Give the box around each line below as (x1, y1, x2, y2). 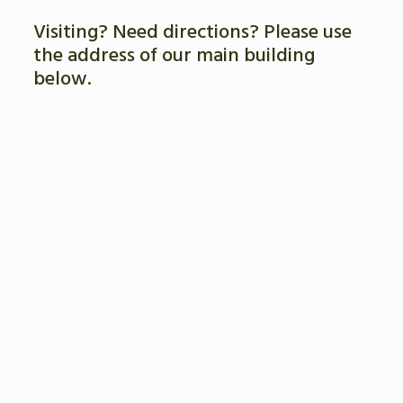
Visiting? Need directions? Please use (32, 14, 352, 45)
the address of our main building (32, 38, 315, 68)
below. (32, 61, 92, 92)
